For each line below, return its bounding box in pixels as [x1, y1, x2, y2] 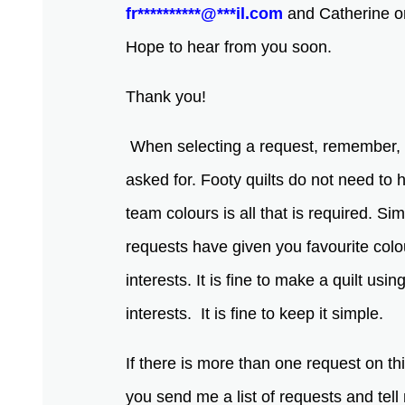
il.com [236, 4, 284, 23]
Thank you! [126, 87, 216, 106]
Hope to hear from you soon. [126, 37, 337, 56]
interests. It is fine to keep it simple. [126, 304, 389, 323]
